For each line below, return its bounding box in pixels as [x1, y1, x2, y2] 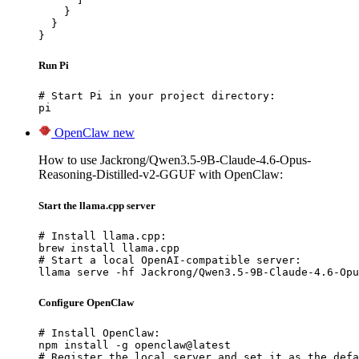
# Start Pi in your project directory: [38, 90, 276, 103]
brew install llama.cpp [38, 242, 179, 255]
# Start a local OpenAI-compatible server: [38, 254, 301, 267]
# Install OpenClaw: [38, 326, 160, 339]
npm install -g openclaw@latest [38, 338, 231, 351]
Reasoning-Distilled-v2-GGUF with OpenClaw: [38, 167, 283, 182]
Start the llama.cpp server [38, 200, 155, 212]
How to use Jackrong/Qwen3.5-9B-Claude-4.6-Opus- [38, 153, 311, 167]
